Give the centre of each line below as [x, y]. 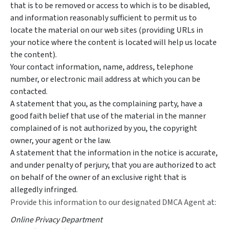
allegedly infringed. [44, 190]
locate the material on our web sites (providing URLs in [107, 30]
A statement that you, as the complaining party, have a [106, 104]
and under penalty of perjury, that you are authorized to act [113, 165]
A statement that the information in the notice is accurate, [114, 153]
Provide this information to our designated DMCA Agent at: [113, 202]
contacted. [29, 91]
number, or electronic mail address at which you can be [105, 79]
